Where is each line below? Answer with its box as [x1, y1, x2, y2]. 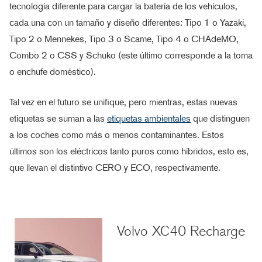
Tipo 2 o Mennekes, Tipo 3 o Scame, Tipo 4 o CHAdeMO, [9, 33, 239, 44]
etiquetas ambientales [107, 112, 191, 124]
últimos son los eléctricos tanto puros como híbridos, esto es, [9, 145, 249, 157]
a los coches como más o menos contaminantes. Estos [9, 129, 224, 140]
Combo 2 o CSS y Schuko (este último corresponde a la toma [9, 49, 253, 61]
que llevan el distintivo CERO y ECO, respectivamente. [9, 161, 220, 173]
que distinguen [191, 112, 250, 124]
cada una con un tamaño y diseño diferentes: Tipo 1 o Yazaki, [9, 16, 246, 28]
